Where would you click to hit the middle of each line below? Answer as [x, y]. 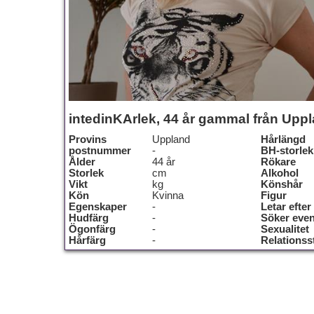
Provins [88, 139]
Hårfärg [87, 240]
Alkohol [280, 173]
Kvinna [168, 196]
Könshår [282, 184]
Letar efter [286, 207]
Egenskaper [98, 207]
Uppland [171, 139]
